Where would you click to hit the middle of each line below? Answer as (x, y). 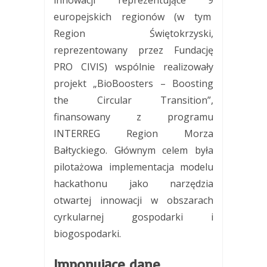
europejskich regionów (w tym (133, 16)
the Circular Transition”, (133, 100)
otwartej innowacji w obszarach (133, 200)
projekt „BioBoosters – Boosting (133, 83)
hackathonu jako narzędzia (133, 183)
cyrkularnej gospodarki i (133, 217)
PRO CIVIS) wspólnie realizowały (133, 66)
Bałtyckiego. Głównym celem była (133, 150)
